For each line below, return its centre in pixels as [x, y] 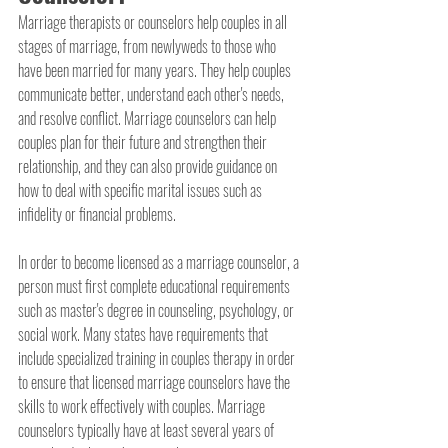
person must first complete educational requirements [155, 286]
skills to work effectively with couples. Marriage [143, 406]
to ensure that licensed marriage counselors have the [155, 382]
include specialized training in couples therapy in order [158, 358]
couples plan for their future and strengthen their [144, 142]
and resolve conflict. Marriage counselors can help [148, 118]
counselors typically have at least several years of [147, 430]
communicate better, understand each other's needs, [152, 94]
